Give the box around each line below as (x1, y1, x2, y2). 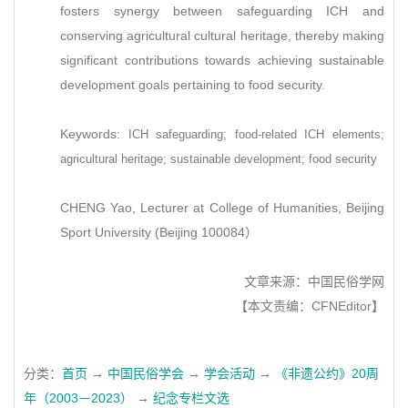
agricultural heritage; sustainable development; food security (60, 153, 377, 166)
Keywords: (60, 127, 128, 141)
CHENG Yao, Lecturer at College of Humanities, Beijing (60, 200, 384, 215)
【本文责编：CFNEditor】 (235, 299, 384, 313)
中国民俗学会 (107, 366, 184, 381)
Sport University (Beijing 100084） (60, 225, 258, 240)
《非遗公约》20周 (275, 366, 379, 381)
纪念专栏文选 (153, 391, 229, 405)
